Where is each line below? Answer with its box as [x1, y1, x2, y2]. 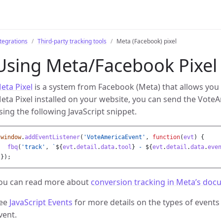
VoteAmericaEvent [87, 134, 142, 141]
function [152, 134, 180, 141]
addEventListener [25, 134, 80, 141]
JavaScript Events [9, 197, 73, 208]
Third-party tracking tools [37, 37, 107, 45]
